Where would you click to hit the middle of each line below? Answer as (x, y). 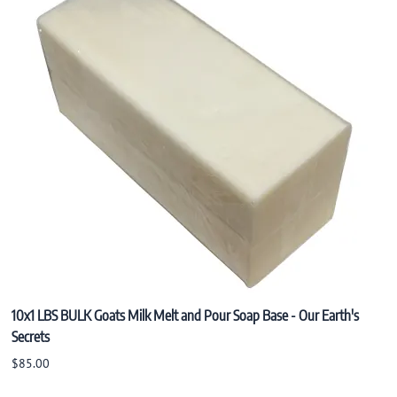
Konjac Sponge (68, 26)
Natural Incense (70, 92)
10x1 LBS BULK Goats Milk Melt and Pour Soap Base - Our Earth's (186, 315)
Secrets (31, 336)
